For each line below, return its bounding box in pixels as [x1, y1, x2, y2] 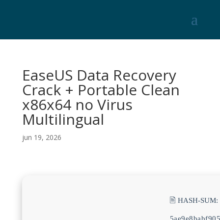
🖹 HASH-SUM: [169, 196, 218, 204]
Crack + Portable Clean [22, 80, 180, 100]
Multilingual [22, 109, 104, 129]
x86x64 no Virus [22, 94, 133, 114]
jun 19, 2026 [22, 133, 61, 142]
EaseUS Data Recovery [22, 65, 176, 85]
